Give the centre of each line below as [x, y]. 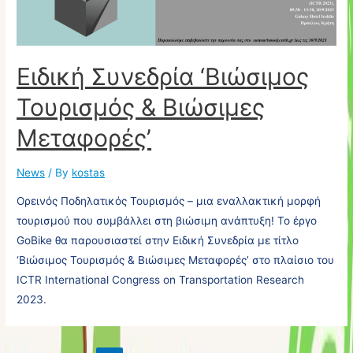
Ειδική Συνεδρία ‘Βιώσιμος [163, 77]
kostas [89, 173]
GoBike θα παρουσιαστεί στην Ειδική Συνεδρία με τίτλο [158, 241]
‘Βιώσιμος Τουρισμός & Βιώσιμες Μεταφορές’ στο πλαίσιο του [176, 260]
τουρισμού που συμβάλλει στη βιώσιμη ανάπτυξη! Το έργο [167, 221]
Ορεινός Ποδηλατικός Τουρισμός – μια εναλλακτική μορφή [169, 201]
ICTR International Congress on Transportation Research [161, 280]
